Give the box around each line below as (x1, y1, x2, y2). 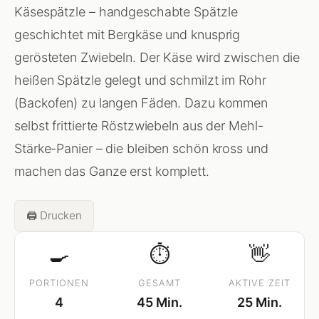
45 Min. (137, 294, 182, 310)
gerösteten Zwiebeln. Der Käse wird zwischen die (14, 49, 300, 65)
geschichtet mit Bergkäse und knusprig (14, 26, 241, 42)
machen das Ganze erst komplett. (14, 163, 209, 179)
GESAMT (137, 276, 182, 288)
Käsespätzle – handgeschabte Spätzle (14, 4, 238, 19)
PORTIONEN (29, 276, 90, 288)
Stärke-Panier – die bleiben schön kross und (14, 140, 268, 156)
